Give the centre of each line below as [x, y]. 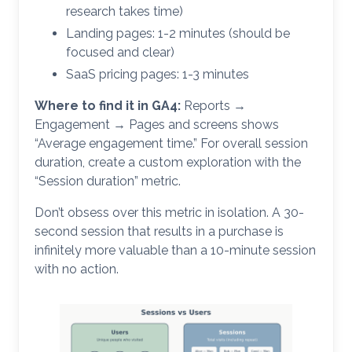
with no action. [77, 269]
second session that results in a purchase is [159, 232]
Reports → [213, 106]
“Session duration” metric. [108, 181]
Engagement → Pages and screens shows [157, 125]
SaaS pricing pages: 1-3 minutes [158, 75]
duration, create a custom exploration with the [168, 163]
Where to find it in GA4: [108, 106]
